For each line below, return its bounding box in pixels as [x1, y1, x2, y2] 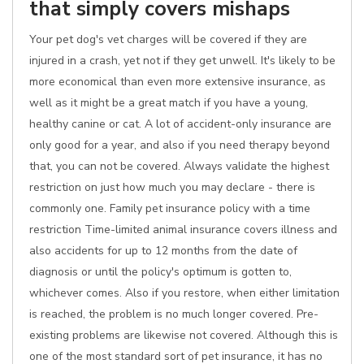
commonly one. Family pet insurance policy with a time [29, 201, 310, 216]
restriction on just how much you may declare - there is [29, 180, 315, 195]
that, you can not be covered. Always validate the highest [29, 158, 329, 174]
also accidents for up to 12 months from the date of [29, 243, 297, 258]
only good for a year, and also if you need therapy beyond [29, 137, 330, 153]
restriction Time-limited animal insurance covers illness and [29, 222, 337, 237]
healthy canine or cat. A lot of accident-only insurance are [29, 116, 331, 132]
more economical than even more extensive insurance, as [29, 74, 326, 89]
